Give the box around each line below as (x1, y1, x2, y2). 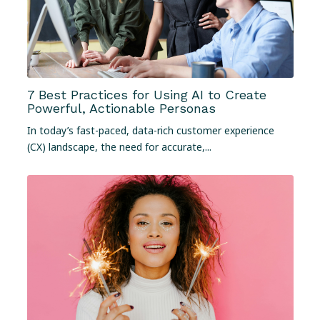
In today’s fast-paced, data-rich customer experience (26, 124, 274, 138)
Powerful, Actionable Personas (26, 100, 216, 116)
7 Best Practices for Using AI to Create (26, 86, 266, 102)
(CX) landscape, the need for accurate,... (26, 140, 211, 154)
